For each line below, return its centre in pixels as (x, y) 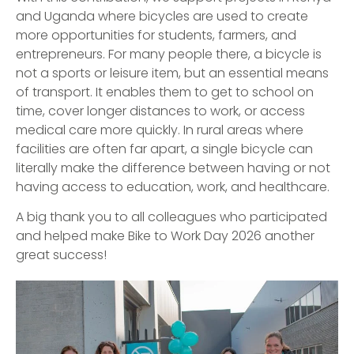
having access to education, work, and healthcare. (173, 187)
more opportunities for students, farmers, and (156, 35)
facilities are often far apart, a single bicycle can (164, 149)
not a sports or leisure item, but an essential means (172, 73)
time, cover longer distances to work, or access (160, 111)
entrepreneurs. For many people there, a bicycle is (169, 54)
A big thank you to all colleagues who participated (171, 217)
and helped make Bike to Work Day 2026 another (165, 236)
